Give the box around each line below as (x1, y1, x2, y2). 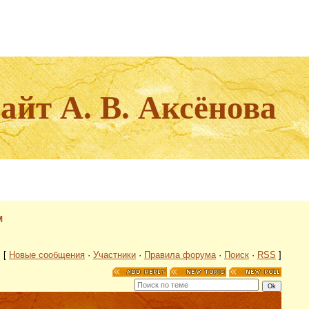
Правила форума (144, 250, 216, 260)
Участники (93, 250, 136, 260)
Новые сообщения (9, 250, 85, 260)
